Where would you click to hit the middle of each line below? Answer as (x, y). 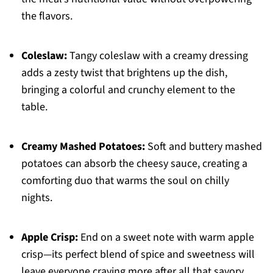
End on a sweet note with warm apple (166, 238)
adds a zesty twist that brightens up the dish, (124, 73)
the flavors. (47, 16)
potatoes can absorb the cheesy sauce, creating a (134, 164)
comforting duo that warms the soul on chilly (125, 181)
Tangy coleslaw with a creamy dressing (157, 56)
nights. (37, 198)
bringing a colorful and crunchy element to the (128, 90)
